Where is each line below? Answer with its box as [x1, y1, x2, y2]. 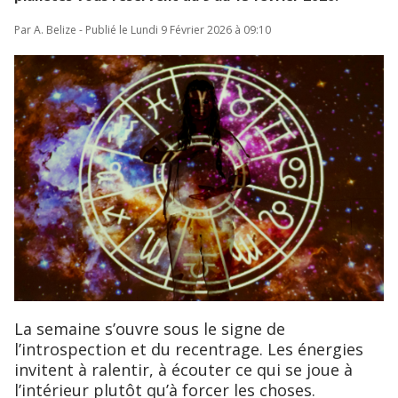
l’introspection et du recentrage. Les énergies [14, 338, 363, 361]
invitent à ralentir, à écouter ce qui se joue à [14, 359, 353, 381]
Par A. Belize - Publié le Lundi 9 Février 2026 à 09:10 [14, 22, 271, 37]
